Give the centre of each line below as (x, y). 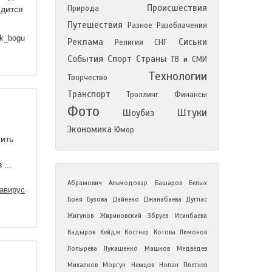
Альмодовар (128, 183)
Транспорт (89, 94)
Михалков (83, 265)
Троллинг (142, 95)
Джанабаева (162, 199)
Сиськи (193, 42)
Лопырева (82, 248)
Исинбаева (191, 216)
